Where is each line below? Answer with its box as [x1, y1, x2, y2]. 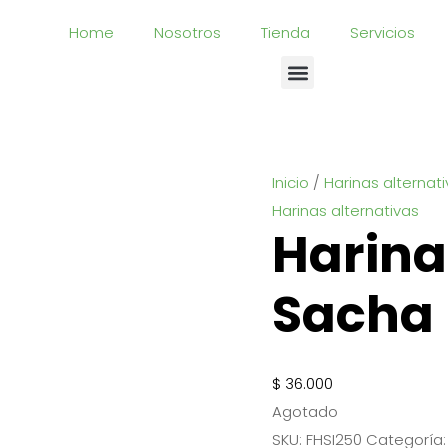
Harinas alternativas [272, 200, 419, 221]
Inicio [272, 172, 309, 193]
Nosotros [153, 22, 221, 43]
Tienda [260, 22, 310, 43]
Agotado [272, 401, 338, 422]
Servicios [349, 22, 415, 43]
